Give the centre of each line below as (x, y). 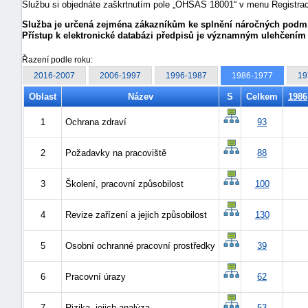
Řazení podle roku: (57, 60)
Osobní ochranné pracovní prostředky (140, 246)
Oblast (43, 97)
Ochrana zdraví (96, 122)
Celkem (262, 97)
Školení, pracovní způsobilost (124, 184)
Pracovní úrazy (96, 277)
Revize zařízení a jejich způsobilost (136, 215)
